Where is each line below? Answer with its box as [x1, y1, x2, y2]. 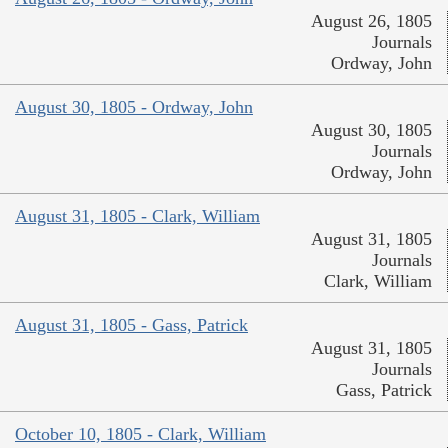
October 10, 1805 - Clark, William [15, 424, 266, 445]
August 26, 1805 [311, 11, 432, 32]
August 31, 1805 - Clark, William [15, 206, 260, 227]
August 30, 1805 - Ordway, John [15, 97, 253, 118]
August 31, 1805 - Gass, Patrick [15, 315, 248, 336]
